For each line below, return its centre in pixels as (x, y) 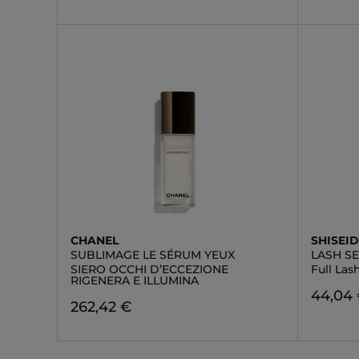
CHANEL (95, 240)
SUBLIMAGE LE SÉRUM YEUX (153, 255)
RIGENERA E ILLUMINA (135, 280)
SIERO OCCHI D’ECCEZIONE (149, 269)
